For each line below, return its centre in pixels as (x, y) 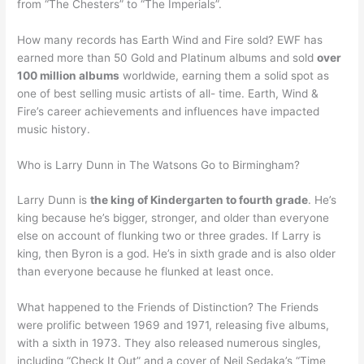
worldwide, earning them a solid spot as (225, 75)
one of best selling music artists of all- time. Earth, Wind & (168, 93)
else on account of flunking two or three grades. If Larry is (169, 236)
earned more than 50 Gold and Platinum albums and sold (167, 57)
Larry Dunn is (54, 200)
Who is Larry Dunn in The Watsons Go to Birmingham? (159, 165)
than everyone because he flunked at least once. (146, 272)
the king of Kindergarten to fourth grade (199, 200)
